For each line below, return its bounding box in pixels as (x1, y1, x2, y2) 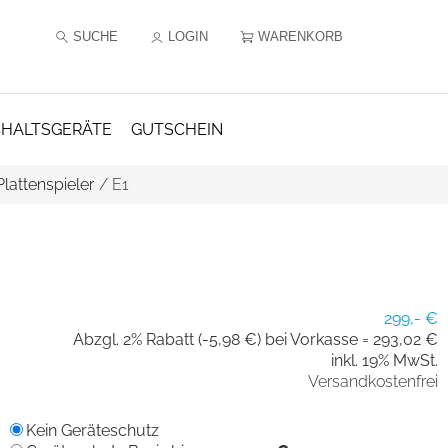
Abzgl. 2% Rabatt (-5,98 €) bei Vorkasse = (73, 330, 373, 349)
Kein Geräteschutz (25, 420, 159, 440)
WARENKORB (257, 29, 343, 44)
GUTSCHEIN (130, 120, 223, 139)
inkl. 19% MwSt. (331, 351, 438, 370)
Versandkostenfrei (308, 372, 438, 391)
